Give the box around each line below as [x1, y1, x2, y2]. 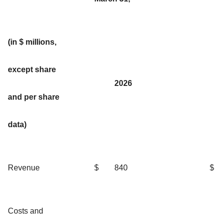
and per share [8, 92, 59, 101]
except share [8, 65, 56, 74]
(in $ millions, [8, 37, 56, 46]
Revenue [8, 163, 40, 172]
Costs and [8, 206, 43, 215]
